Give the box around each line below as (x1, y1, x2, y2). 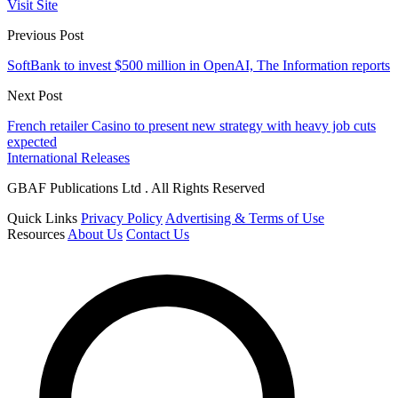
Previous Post (7, 28, 84, 44)
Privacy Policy (81, 211, 163, 227)
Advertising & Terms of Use (165, 211, 324, 227)
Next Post (7, 88, 62, 104)
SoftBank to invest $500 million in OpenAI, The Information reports (7, 58, 390, 74)
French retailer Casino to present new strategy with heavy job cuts (7, 118, 376, 134)
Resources (7, 227, 65, 243)
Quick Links (7, 211, 77, 227)
